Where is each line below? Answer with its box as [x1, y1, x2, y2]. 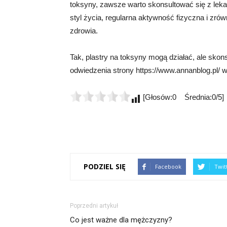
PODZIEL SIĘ [84, 162, 126, 171]
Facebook [155, 162, 181, 170]
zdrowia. [70, 26, 98, 35]
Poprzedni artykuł [70, 202, 118, 209]
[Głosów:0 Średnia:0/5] [141, 92, 224, 101]
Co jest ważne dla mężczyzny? [70, 215, 172, 224]
